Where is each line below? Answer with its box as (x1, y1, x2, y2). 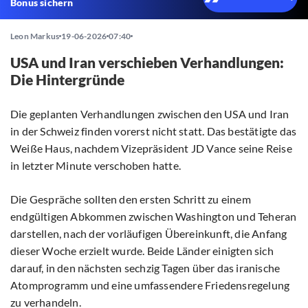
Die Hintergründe (10, 71, 124, 89)
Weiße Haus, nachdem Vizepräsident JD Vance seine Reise (10, 142, 292, 155)
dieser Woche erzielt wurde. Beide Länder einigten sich (10, 244, 274, 258)
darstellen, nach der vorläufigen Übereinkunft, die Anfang (10, 227, 287, 241)
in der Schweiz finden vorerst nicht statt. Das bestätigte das (10, 124, 297, 138)
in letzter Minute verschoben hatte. (10, 159, 181, 173)
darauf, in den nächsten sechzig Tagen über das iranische (10, 261, 280, 275)
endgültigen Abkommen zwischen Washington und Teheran (10, 210, 297, 223)
